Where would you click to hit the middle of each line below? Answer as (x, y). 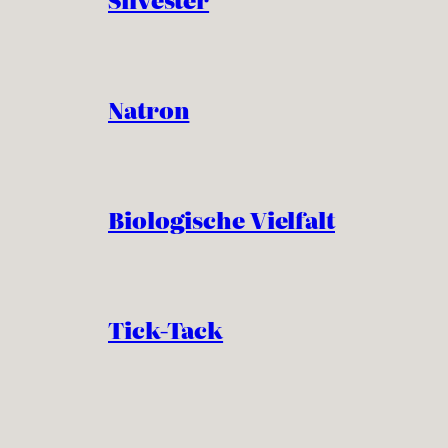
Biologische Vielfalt (221, 219)
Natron (149, 109)
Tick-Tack (166, 329)
